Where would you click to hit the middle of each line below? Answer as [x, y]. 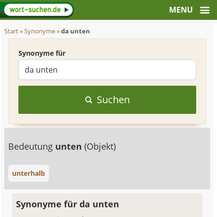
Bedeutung [32, 146]
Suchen [113, 100]
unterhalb [29, 173]
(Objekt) [100, 146]
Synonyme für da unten [68, 204]
